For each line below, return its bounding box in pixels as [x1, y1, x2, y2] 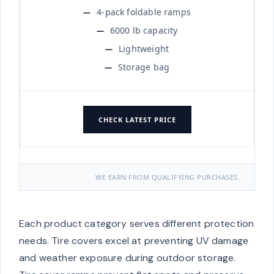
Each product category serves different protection [19, 217, 254, 231]
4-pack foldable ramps [97, 6, 191, 18]
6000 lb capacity [109, 24, 178, 36]
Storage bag [118, 61, 170, 73]
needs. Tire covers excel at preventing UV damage [19, 234, 249, 248]
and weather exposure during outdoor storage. [19, 251, 236, 265]
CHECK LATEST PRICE [98, 114, 176, 124]
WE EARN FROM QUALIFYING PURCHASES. [95, 172, 240, 182]
